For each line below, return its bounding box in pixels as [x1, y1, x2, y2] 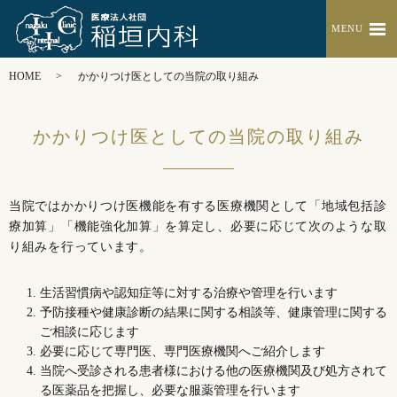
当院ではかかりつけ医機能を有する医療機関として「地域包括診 [9, 199, 387, 213]
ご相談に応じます [40, 325, 139, 339]
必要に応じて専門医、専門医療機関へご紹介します [40, 345, 325, 358]
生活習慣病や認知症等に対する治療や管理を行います [40, 286, 338, 300]
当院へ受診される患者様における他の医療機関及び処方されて [40, 364, 387, 378]
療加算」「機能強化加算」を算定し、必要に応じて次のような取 [9, 220, 387, 233]
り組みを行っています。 [9, 240, 152, 253]
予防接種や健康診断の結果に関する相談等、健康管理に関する [40, 306, 387, 319]
